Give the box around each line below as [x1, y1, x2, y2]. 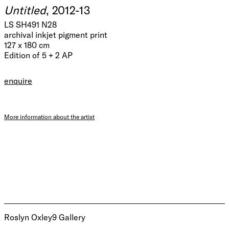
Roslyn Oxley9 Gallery [4, 212, 85, 222]
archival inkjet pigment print [4, 30, 107, 40]
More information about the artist [4, 113, 95, 121]
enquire [4, 76, 32, 86]
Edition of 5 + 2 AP [4, 50, 73, 60]
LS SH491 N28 [4, 19, 57, 30]
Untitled [4, 3, 46, 17]
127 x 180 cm [4, 40, 50, 50]
